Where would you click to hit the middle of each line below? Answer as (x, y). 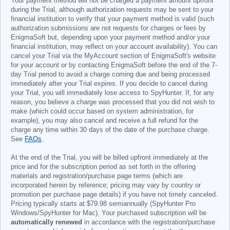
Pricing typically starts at (49, 204)
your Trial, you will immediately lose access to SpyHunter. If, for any (112, 93)
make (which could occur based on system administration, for (102, 111)
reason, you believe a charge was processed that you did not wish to (113, 102)
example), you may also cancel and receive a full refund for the (104, 121)
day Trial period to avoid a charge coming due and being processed (110, 74)
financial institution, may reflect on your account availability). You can (114, 47)
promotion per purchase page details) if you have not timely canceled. (114, 195)
